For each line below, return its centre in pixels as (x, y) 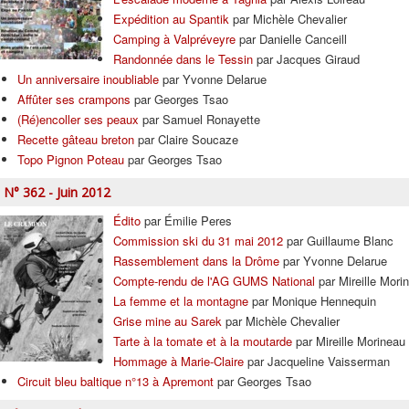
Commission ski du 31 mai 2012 (198, 241)
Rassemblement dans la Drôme (196, 261)
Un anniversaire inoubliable (88, 79)
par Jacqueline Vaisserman (317, 361)
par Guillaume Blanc (338, 241)
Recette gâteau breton (76, 139)
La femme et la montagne (181, 301)
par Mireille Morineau (349, 341)
